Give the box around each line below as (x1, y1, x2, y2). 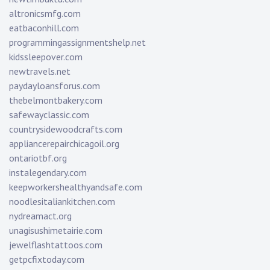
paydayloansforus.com (9, 80, 100, 92)
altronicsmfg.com (9, 7, 81, 20)
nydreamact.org (9, 210, 72, 222)
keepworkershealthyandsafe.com (9, 181, 142, 193)
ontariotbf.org (9, 152, 67, 165)
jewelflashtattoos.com (9, 239, 102, 251)
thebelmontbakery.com (9, 94, 102, 107)
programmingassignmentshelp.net (9, 36, 146, 49)
